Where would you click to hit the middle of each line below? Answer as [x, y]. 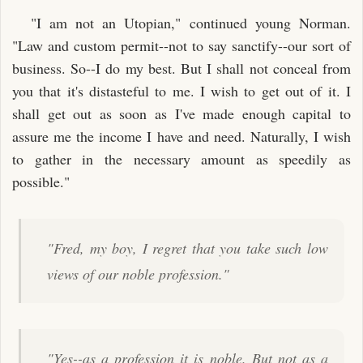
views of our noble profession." [138, 273]
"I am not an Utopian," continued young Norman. [190, 22]
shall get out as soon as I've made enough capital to [181, 113]
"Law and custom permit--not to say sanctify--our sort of [181, 45]
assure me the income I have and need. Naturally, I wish [181, 136]
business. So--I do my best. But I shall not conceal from [181, 68]
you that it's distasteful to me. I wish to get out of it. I [181, 90]
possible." [41, 181]
